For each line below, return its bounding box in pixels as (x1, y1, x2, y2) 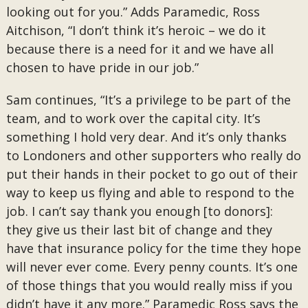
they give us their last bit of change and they (5, 221, 272, 238)
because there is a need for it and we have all (5, 41, 274, 57)
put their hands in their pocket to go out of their (5, 166, 298, 182)
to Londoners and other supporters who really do (5, 147, 301, 164)
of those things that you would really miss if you (5, 277, 293, 294)
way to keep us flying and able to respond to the (5, 184, 294, 201)
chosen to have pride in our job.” (5, 59, 199, 76)
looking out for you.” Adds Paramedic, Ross (5, 3, 260, 20)
